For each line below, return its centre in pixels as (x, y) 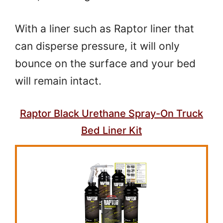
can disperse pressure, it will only (97, 46)
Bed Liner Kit (111, 131)
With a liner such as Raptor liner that (105, 28)
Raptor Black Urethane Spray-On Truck (111, 114)
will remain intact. (58, 81)
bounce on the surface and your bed (105, 63)
